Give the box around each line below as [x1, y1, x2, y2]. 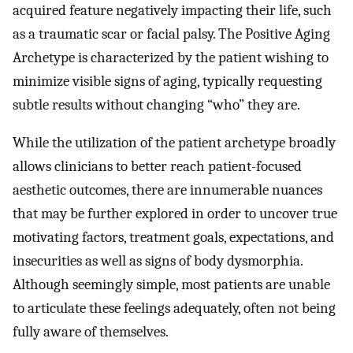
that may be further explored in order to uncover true [13, 205, 337, 223]
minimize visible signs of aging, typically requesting [13, 72, 322, 90]
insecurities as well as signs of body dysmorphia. [13, 252, 303, 270]
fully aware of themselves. [13, 323, 169, 341]
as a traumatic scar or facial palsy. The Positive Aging [13, 24, 330, 43]
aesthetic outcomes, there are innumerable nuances [13, 181, 322, 199]
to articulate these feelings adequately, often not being [13, 299, 336, 318]
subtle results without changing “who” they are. [13, 95, 300, 113]
